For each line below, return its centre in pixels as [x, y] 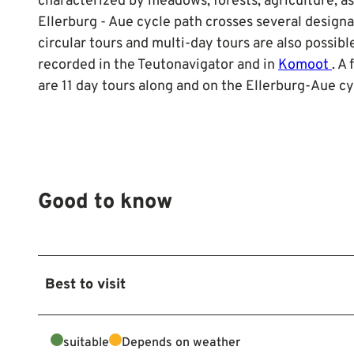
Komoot [305, 65]
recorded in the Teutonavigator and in [158, 65]
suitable [86, 343]
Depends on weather [181, 343]
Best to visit [85, 284]
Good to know [105, 203]
